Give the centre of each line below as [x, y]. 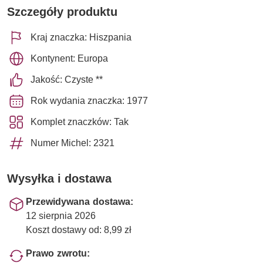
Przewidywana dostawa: [80, 201]
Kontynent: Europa [69, 58]
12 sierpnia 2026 [61, 215]
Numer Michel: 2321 [73, 143]
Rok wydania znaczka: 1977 [89, 100]
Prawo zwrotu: [58, 253]
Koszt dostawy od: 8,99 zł [79, 230]
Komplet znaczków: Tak [80, 122]
